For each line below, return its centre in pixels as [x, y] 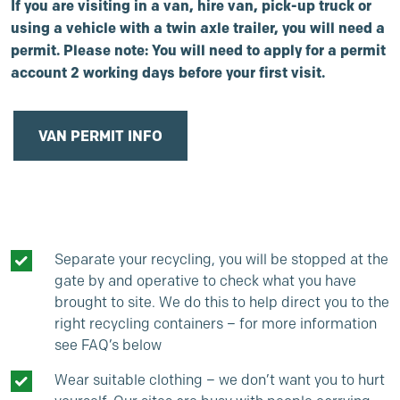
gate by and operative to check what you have [205, 281]
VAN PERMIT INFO [100, 136]
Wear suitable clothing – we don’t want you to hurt [220, 380]
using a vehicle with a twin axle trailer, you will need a [198, 28]
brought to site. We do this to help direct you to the [222, 302]
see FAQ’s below [108, 345]
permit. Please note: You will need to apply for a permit [198, 50]
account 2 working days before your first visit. [168, 72]
